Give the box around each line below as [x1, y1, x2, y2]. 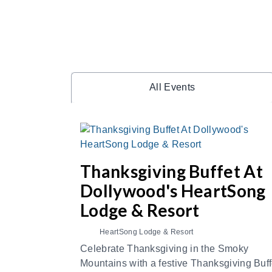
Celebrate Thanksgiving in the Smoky [80, 243, 249, 254]
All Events [149, 82, 195, 92]
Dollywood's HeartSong [80, 180, 266, 201]
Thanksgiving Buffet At [80, 161, 263, 182]
